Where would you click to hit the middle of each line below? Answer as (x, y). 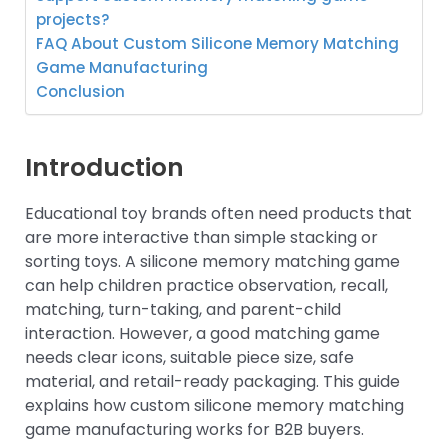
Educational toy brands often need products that (218, 213)
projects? (73, 19)
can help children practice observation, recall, (206, 285)
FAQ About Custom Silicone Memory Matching (217, 43)
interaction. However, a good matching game (202, 333)
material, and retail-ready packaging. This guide (212, 381)
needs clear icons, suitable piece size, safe (189, 357)
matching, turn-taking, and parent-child (183, 309)
